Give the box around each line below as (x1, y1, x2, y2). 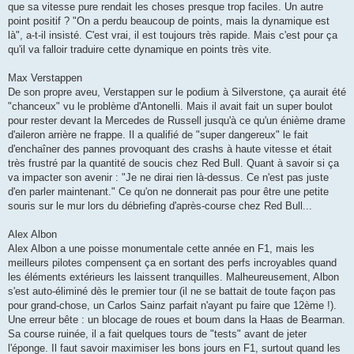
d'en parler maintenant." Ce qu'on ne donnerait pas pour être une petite (8, 185, 329, 198)
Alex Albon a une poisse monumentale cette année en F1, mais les (8, 242, 314, 254)
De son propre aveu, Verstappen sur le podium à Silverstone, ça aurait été (8, 85, 346, 98)
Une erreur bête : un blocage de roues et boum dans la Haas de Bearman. (8, 313, 345, 326)
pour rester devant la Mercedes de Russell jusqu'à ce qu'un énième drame (8, 114, 345, 126)
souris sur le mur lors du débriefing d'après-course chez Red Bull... (8, 199, 312, 212)
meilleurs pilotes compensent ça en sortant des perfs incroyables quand (8, 256, 337, 269)
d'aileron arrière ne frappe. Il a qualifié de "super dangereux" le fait (8, 128, 308, 141)
